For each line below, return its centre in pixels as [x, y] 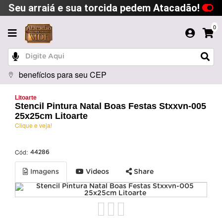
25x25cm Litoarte [51, 116]
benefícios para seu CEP [63, 74]
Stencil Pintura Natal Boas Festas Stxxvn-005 [111, 106]
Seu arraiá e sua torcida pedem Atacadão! [105, 8]
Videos [96, 172]
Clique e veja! [33, 125]
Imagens [44, 172]
